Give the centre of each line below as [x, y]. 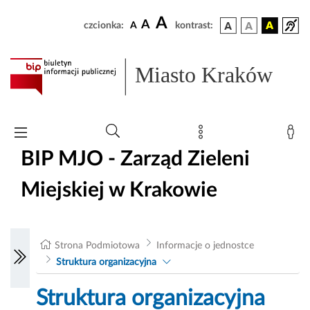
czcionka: [104, 26]
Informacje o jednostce [205, 246]
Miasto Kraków [204, 75]
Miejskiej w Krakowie [119, 190]
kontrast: [194, 26]
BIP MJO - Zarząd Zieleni [135, 159]
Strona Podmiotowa [98, 246]
